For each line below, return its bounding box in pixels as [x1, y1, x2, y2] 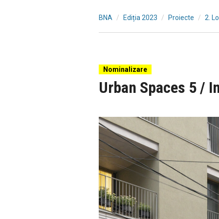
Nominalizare [103, 66, 147, 73]
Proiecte [168, 14, 194, 22]
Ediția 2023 [123, 14, 157, 22]
